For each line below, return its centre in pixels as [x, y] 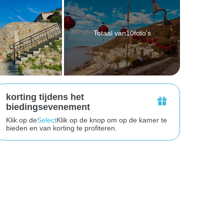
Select [46, 120]
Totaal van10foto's [122, 33]
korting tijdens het [45, 97]
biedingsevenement [48, 107]
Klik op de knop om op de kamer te [111, 120]
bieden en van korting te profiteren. [61, 128]
